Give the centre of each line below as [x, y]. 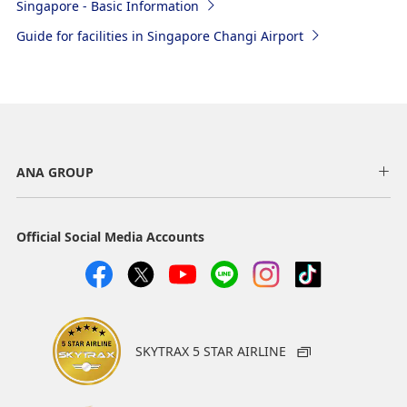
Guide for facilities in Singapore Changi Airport [159, 35]
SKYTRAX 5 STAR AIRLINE [212, 351]
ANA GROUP [55, 172]
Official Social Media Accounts [110, 236]
